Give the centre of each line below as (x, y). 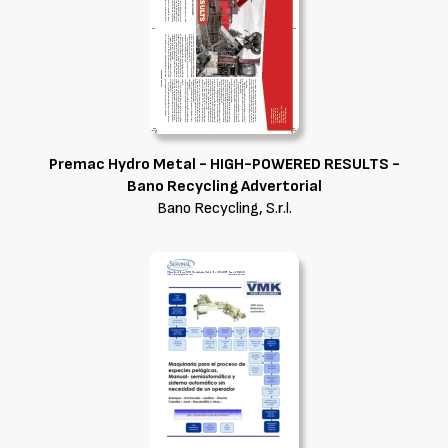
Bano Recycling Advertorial (224, 186)
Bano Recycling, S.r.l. (224, 208)
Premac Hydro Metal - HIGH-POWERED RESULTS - (224, 164)
